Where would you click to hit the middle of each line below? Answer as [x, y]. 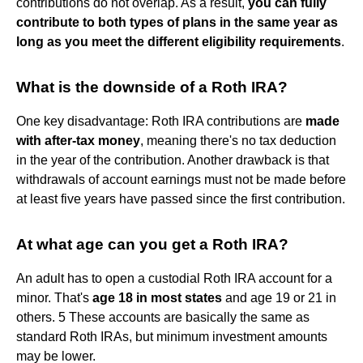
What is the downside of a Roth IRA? [152, 87]
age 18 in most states [157, 297]
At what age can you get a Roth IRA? [152, 244]
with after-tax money [78, 140]
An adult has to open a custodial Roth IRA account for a [174, 278]
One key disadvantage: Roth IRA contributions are [161, 121]
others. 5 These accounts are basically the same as [163, 317]
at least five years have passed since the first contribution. [181, 199]
